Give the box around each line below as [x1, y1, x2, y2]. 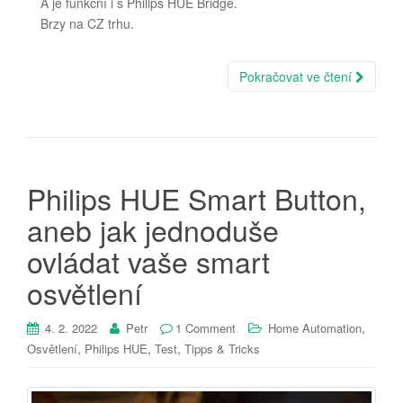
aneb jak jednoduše [27, 208, 279, 250]
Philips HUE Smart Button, [27, 176, 366, 219]
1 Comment [175, 318, 236, 336]
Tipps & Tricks [184, 339, 260, 357]
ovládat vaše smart [27, 239, 270, 282]
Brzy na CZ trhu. [40, 13, 134, 32]
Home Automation [268, 318, 362, 336]
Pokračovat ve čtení [239, 67, 355, 85]
